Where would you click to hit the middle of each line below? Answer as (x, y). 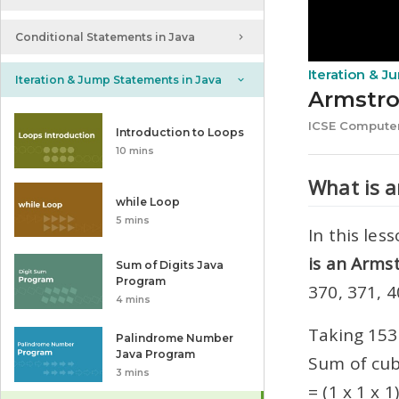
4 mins (134, 299)
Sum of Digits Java (170, 265)
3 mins (133, 372)
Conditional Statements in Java (105, 37)
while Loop (148, 201)
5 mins (133, 220)
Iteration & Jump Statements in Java (118, 80)
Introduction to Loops (180, 132)
